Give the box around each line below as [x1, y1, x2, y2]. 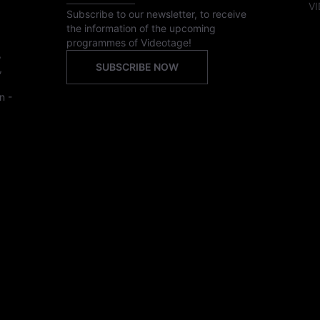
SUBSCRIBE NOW [96, 61, 179, 73]
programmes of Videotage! [66, 36, 192, 49]
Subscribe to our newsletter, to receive [66, 8, 247, 20]
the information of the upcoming [66, 22, 216, 34]
